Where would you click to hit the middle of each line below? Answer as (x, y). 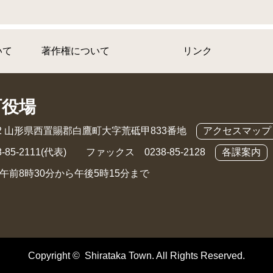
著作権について (76, 51)
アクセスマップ (237, 131)
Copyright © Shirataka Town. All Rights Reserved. (136, 256)
